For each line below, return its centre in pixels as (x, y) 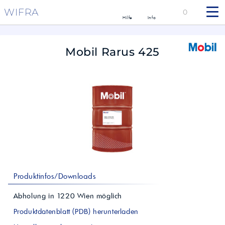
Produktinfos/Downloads (54, 176)
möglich (108, 196)
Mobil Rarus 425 (113, 52)
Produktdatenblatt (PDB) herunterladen (75, 212)
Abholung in (34, 196)
